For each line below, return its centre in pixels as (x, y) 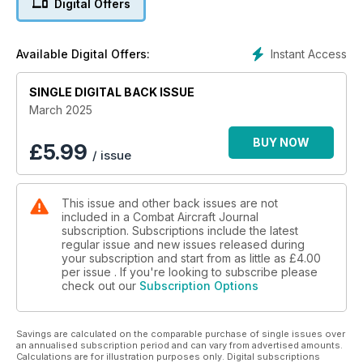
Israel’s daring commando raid (181, 140)
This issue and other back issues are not (170, 203)
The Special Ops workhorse (181, 92)
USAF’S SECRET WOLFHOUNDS (181, 75)
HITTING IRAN (181, 27)
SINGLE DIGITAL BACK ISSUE (112, 92)
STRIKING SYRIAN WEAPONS (181, 124)
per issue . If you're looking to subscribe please (190, 271)
